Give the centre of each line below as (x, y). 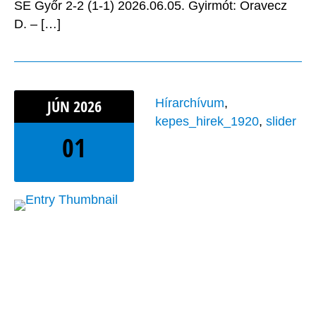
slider (281, 122)
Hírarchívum (190, 103)
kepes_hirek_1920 (207, 122)
